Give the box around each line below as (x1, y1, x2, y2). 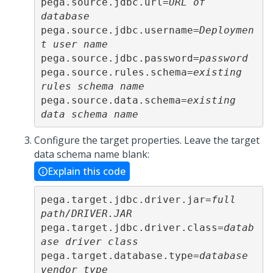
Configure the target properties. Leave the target (34, 133, 260, 147)
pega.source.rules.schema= (40, 66, 193, 78)
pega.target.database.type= (40, 249, 199, 261)
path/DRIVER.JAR (40, 207, 132, 219)
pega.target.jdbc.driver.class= (40, 221, 224, 233)
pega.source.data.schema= (40, 94, 187, 106)
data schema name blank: (34, 147, 149, 161)
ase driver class (40, 235, 138, 247)
